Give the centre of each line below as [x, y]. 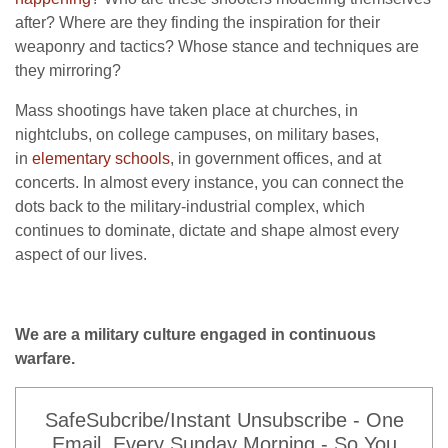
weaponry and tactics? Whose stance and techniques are [217, 46]
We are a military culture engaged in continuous [195, 334]
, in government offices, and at [275, 158]
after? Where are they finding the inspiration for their [197, 22]
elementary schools [101, 158]
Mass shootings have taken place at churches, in [186, 110]
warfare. [45, 358]
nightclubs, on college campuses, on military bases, [197, 134]
